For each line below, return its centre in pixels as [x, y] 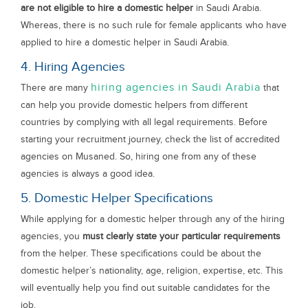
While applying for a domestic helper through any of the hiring [153, 219]
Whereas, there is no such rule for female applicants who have [154, 25]
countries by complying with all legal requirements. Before [144, 122]
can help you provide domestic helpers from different [134, 105]
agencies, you [52, 236]
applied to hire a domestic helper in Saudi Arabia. [125, 42]
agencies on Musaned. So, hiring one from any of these [139, 156]
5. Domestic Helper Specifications [117, 198]
